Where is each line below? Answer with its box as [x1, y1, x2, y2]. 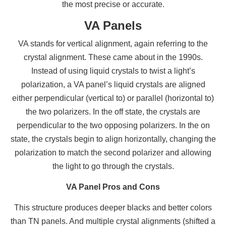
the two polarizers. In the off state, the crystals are [26, 107, 200, 117]
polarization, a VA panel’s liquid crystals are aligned [21, 80, 205, 89]
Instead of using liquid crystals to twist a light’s [31, 67, 195, 76]
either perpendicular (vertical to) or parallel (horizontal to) [12, 94, 214, 103]
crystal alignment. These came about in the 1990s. [23, 53, 203, 62]
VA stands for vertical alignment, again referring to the [18, 39, 208, 48]
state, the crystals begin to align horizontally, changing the [10, 135, 216, 144]
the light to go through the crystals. [52, 162, 174, 171]
